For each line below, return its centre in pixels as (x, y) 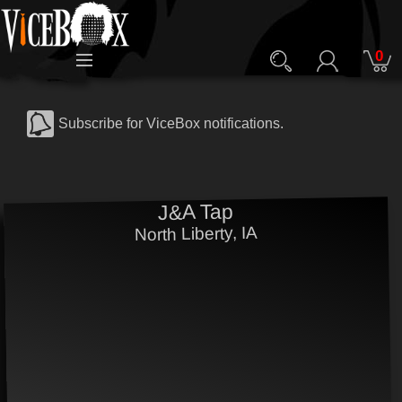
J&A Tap (196, 212)
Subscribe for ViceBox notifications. (171, 123)
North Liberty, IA (197, 234)
